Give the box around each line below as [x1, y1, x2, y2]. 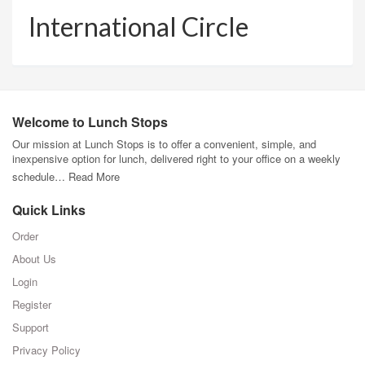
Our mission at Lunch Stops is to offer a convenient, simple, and [12, 136, 316, 152]
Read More [68, 169, 120, 184]
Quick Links [12, 200, 86, 219]
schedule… [12, 169, 68, 184]
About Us [12, 251, 56, 266]
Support [12, 319, 49, 335]
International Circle [29, 11, 248, 42]
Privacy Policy [12, 342, 81, 358]
